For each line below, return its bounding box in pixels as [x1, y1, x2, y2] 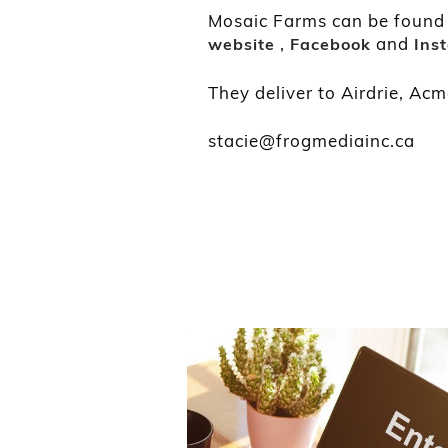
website [208, 34, 275, 55]
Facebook [290, 34, 371, 55]
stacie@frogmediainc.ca [208, 130, 415, 152]
